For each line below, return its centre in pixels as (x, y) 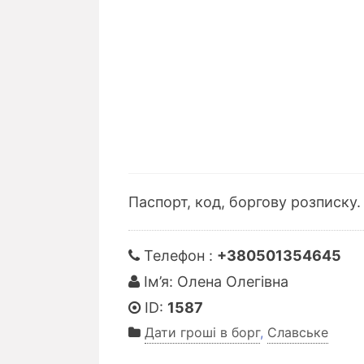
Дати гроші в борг (202, 332)
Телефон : (178, 255)
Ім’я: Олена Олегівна (214, 281)
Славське (298, 332)
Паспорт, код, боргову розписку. (245, 201)
